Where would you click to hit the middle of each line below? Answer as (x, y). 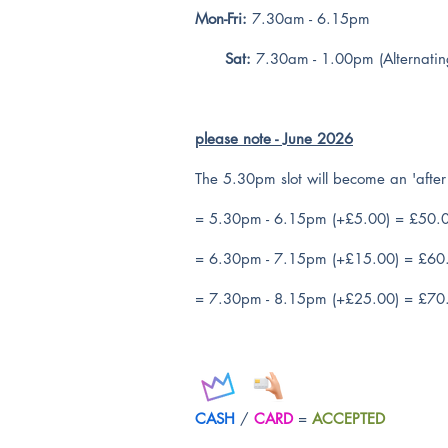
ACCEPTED (348, 418)
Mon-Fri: (221, 18)
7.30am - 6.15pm (308, 18)
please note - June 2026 (274, 138)
